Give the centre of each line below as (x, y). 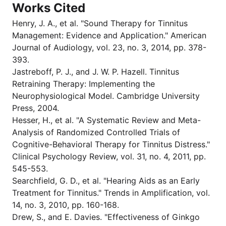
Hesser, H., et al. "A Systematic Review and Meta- (106, 120)
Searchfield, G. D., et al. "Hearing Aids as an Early (106, 181)
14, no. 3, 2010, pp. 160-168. (66, 205)
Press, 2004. (36, 108)
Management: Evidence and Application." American (109, 35)
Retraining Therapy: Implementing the (83, 84)
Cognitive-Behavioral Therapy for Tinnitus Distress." (111, 144)
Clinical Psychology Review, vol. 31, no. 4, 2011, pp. (109, 156)
